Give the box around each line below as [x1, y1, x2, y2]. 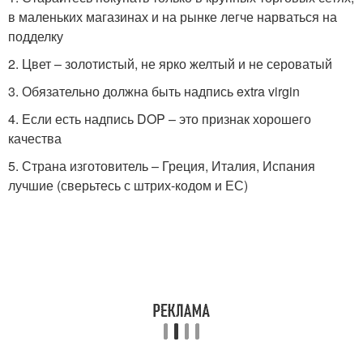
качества [8, 129, 62, 148]
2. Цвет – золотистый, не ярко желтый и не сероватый [8, 54, 332, 74]
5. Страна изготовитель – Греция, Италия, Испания [8, 156, 315, 176]
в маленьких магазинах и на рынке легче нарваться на [8, 7, 337, 27]
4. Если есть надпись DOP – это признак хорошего [8, 109, 311, 129]
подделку [8, 27, 63, 46]
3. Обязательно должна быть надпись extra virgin [8, 82, 300, 101]
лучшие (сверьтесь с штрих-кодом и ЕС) [8, 176, 248, 195]
